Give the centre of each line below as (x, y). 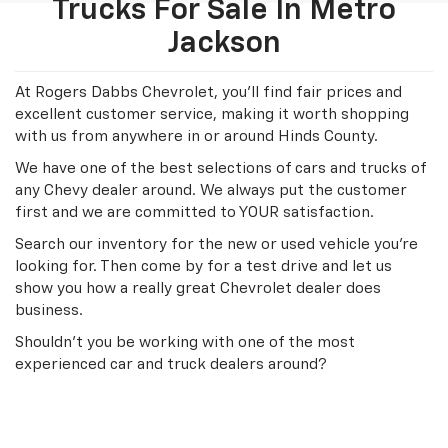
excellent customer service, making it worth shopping (212, 115)
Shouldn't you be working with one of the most (185, 343)
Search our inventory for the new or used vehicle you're (216, 245)
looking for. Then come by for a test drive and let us (203, 267)
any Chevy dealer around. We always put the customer (211, 191)
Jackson (224, 44)
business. (49, 311)
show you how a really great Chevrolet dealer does (198, 289)
